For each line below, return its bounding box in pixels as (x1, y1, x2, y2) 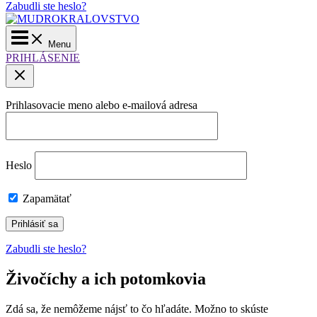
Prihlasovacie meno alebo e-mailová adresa (6, 99, 197, 112)
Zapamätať (20, 192, 71, 205)
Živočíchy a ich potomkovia (6, 270, 206, 289)
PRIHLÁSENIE (6, 52, 80, 64)
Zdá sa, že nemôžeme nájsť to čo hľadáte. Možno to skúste (6, 303, 268, 315)
